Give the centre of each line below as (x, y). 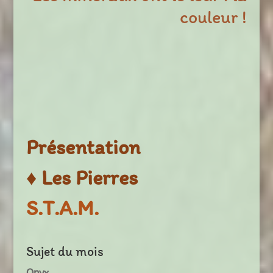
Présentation (83, 147)
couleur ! (214, 17)
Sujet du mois (65, 252)
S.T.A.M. (62, 208)
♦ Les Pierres (82, 178)
